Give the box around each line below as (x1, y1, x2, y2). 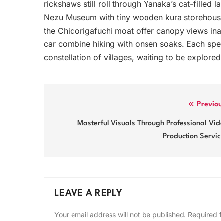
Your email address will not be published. (54, 210, 186, 219)
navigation (53, 118, 107, 131)
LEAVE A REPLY (54, 189, 122, 198)
